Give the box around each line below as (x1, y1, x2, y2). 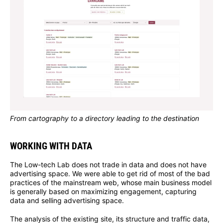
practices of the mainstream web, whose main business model (10, 178, 212, 187)
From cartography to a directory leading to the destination (10, 114, 199, 123)
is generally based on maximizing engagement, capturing (10, 187, 197, 196)
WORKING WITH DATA (10, 140, 92, 152)
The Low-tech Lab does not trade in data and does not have (10, 160, 207, 169)
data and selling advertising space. (10, 196, 124, 205)
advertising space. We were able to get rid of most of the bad (10, 169, 210, 178)
